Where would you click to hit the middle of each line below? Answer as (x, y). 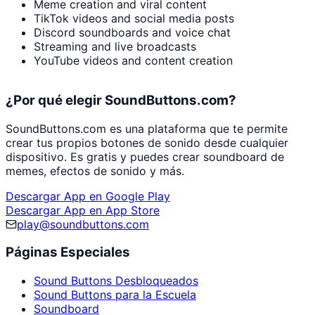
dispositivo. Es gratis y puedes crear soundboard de (145, 156)
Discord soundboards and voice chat (132, 33)
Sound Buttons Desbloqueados (116, 281)
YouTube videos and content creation (133, 61)
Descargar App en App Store (83, 210)
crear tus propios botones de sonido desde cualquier (147, 142)
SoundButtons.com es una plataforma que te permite (147, 128)
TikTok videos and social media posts (134, 19)
